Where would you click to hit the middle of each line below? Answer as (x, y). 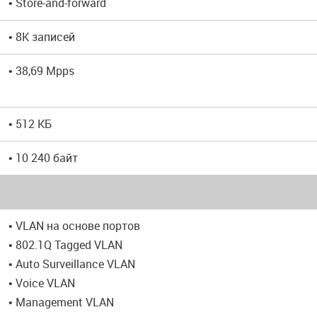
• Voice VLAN (42, 283)
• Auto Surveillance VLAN (72, 264)
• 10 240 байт (43, 158)
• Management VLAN (61, 302)
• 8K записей (42, 37)
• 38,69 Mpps (41, 71)
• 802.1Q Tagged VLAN (65, 245)
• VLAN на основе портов (74, 226)
